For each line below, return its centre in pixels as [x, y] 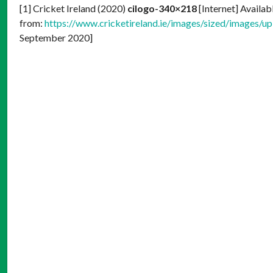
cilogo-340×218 [162, 8]
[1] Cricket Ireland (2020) [73, 8]
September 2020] [56, 37]
